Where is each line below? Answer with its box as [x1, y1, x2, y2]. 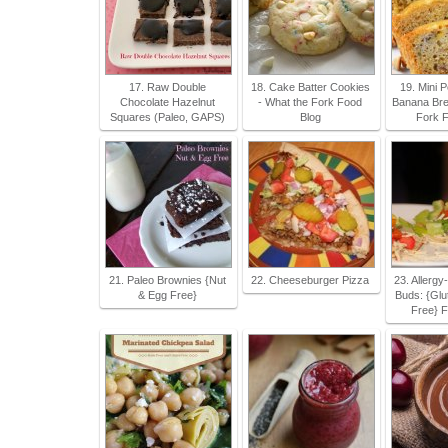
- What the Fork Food [258, 96, 362, 108]
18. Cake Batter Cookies [250, 81, 370, 93]
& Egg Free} [137, 289, 197, 301]
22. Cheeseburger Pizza [251, 274, 369, 286]
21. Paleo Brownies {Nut [108, 274, 226, 286]
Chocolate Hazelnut [119, 96, 215, 108]
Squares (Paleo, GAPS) [109, 111, 225, 123]
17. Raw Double [128, 81, 206, 93]
